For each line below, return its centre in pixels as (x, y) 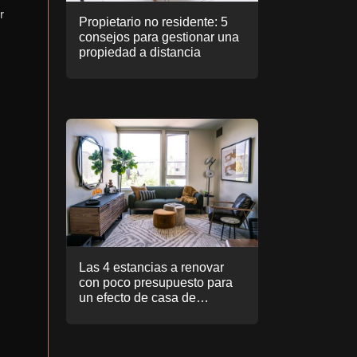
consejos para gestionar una (159, 37)
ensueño (104, 312)
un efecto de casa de (137, 297)
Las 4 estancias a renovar (151, 267)
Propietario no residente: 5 (153, 22)
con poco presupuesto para (156, 282)
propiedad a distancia (140, 52)
